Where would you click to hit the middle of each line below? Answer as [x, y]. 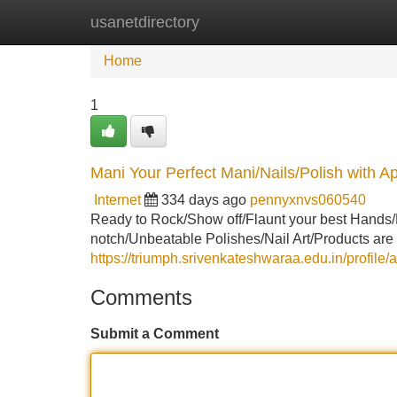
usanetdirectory [145, 22]
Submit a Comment [155, 334]
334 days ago [204, 200]
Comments [141, 297]
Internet [117, 200]
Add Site [345, 22]
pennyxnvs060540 [308, 200]
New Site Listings [237, 22]
